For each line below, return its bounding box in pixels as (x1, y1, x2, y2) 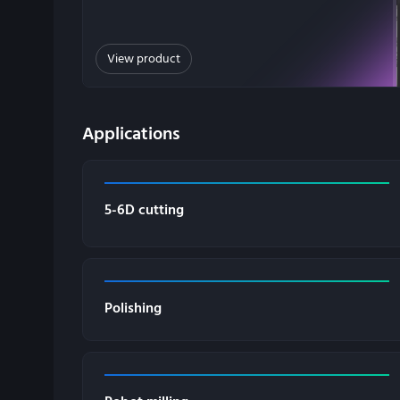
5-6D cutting (104, 200, 184, 221)
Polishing (104, 298, 162, 319)
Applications (82, 121, 180, 147)
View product (107, 50, 180, 69)
